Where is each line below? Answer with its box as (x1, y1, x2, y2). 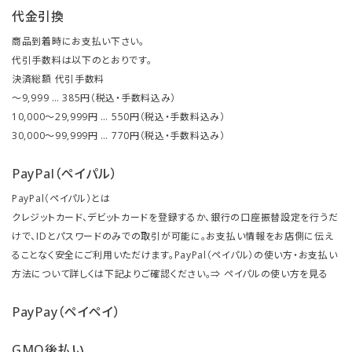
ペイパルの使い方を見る (223, 266, 328, 280)
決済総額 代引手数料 (12, 71, 104, 86)
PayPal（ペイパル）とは (12, 191, 111, 205)
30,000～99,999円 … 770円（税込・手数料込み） (12, 128, 225, 142)
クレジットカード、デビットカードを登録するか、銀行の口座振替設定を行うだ (12, 210, 339, 224)
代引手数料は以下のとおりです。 (12, 53, 152, 67)
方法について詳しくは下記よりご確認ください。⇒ (12, 266, 224, 280)
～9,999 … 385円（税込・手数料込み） (12, 90, 177, 104)
